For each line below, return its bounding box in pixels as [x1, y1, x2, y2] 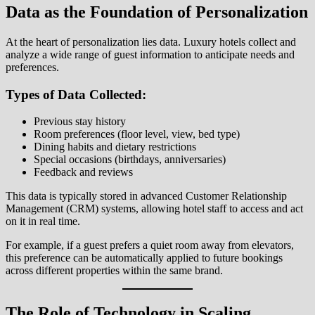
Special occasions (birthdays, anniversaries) [34, 153, 226, 166]
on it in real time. [6, 215, 80, 228]
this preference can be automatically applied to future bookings [6, 252, 283, 264]
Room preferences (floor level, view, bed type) [34, 128, 240, 141]
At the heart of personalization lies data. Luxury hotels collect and [6, 35, 296, 48]
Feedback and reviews [34, 166, 133, 179]
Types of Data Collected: [6, 86, 146, 102]
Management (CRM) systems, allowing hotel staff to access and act [6, 202, 303, 215]
